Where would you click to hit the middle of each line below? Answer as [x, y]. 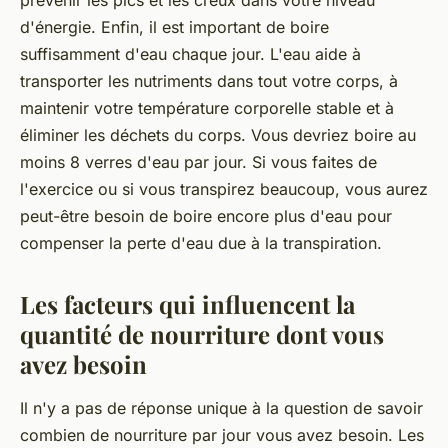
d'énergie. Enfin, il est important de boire [174, 27]
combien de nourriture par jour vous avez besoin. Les [222, 435]
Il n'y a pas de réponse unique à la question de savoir [221, 408]
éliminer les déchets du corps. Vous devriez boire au [218, 135]
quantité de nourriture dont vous [202, 334]
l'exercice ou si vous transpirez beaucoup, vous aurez [224, 189]
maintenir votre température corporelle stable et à [207, 108]
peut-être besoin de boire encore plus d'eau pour [206, 216]
